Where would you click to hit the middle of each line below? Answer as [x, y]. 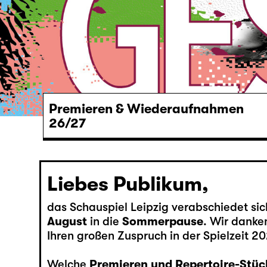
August [67, 221]
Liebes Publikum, [128, 184]
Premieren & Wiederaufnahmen [146, 108]
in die [104, 221]
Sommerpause [162, 221]
